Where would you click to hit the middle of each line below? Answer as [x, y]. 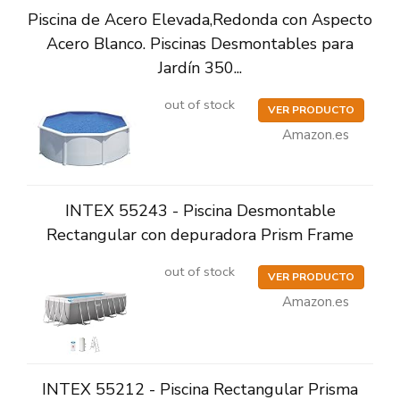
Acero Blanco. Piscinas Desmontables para [200, 44]
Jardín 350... [200, 68]
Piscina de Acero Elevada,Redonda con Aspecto [200, 20]
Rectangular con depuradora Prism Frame [200, 234]
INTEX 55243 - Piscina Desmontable [200, 210]
